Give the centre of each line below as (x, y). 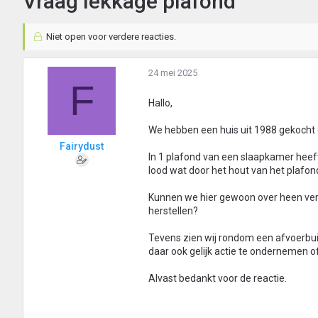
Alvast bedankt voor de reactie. (218, 279)
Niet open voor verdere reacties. (110, 37)
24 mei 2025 (173, 73)
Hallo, (160, 103)
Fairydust (82, 147)
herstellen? (173, 211)
